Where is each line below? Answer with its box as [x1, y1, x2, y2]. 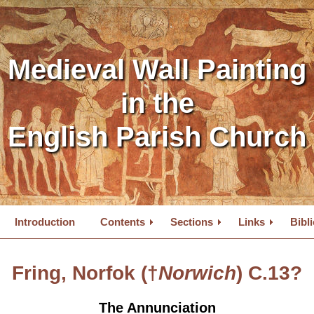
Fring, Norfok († [12, 262, 158, 284]
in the [120, 88, 194, 118]
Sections [170, 216, 213, 228]
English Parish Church [8, 121, 306, 152]
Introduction [15, 216, 75, 228]
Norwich [158, 262, 236, 284]
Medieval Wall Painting [8, 54, 306, 85]
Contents [100, 216, 145, 228]
